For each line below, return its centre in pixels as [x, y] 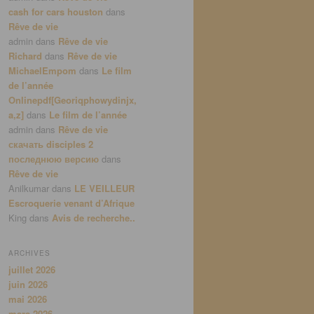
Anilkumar [29, 189]
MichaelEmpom [42, 71]
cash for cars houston [56, 12]
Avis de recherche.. [94, 218]
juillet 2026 [32, 269]
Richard [25, 56]
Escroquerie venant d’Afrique [71, 203]
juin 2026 [28, 284]
